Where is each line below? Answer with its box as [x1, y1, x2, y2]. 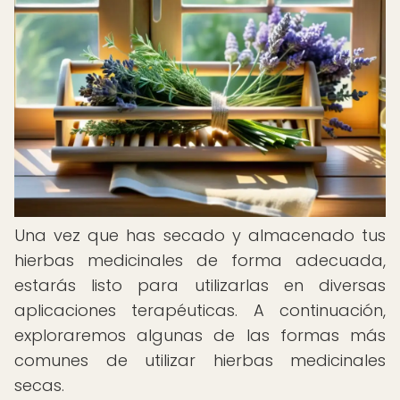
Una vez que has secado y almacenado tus [14, 224, 386, 246]
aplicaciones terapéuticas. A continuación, [14, 299, 386, 321]
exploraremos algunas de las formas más [14, 324, 386, 346]
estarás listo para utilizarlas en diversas [14, 274, 386, 296]
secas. [14, 374, 64, 396]
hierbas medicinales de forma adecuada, [14, 249, 386, 271]
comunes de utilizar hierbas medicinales [14, 349, 386, 371]
